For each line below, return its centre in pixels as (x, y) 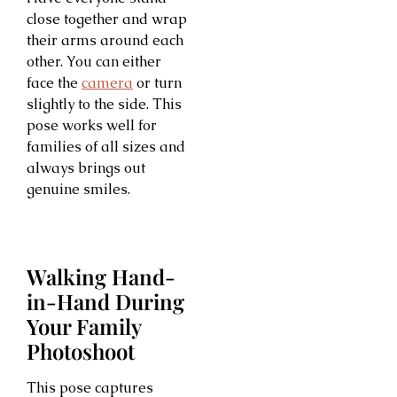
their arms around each (105, 40)
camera (107, 82)
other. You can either (94, 61)
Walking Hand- (101, 277)
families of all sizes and (106, 146)
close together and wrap (107, 19)
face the (54, 82)
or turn (157, 82)
